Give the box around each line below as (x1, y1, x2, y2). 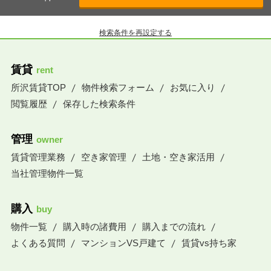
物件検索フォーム (81, 82, 154, 93)
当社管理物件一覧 (10, 168, 83, 179)
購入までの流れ (142, 221, 206, 232)
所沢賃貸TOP (10, 82, 66, 93)
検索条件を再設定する (99, 28, 172, 38)
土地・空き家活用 (142, 152, 215, 163)
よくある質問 (10, 238, 65, 249)
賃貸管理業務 (10, 152, 65, 163)
